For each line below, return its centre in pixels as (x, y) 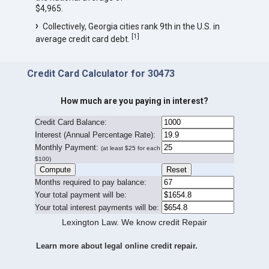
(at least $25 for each (130, 148)
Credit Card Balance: (71, 122)
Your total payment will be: (80, 195)
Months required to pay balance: (90, 183)
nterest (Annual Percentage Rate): (96, 135)
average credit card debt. (83, 39)
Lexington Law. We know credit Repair (134, 222)
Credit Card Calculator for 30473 (101, 73)
